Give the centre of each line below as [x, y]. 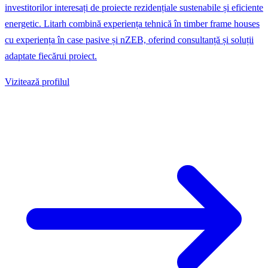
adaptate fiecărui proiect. [51, 56]
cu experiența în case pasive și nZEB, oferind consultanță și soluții [129, 39]
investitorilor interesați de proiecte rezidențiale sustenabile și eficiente [134, 7]
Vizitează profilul [37, 81]
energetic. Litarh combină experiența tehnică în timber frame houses [132, 23]
